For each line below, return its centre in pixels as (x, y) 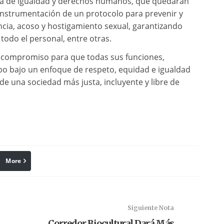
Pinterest (85, 161)
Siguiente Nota (150, 208)
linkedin (29, 161)
